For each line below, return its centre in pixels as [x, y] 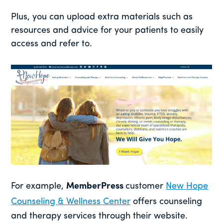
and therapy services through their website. [101, 216]
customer [146, 186]
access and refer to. [53, 44]
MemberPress [96, 186]
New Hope [187, 186]
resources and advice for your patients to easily [108, 30]
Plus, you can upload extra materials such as [102, 17]
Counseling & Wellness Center [71, 202]
